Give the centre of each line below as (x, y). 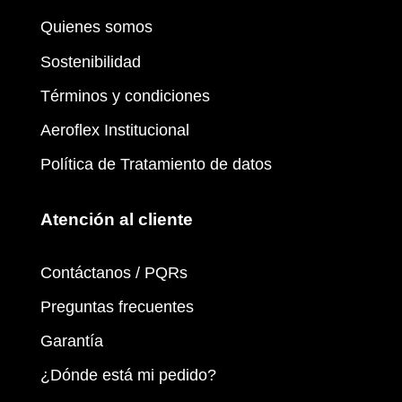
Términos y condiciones (125, 96)
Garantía (72, 341)
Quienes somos (96, 27)
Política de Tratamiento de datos (156, 164)
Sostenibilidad (91, 61)
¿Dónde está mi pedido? (128, 376)
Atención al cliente (117, 220)
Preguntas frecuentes (117, 306)
